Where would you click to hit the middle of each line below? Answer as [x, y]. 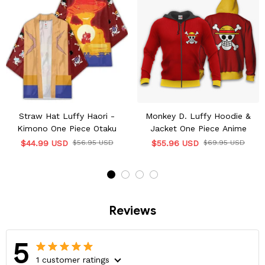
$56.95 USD [93, 142]
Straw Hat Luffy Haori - [67, 116]
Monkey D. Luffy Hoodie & [198, 116]
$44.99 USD [44, 143]
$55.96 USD [175, 143]
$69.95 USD [224, 142]
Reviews [132, 211]
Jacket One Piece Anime [198, 128]
